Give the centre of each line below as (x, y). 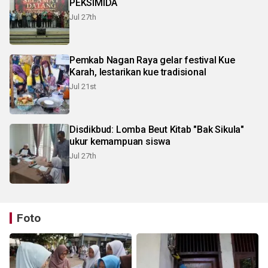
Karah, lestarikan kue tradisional (138, 72)
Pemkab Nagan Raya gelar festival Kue (152, 60)
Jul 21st (83, 87)
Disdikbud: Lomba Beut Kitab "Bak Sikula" (157, 130)
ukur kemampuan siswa (120, 142)
